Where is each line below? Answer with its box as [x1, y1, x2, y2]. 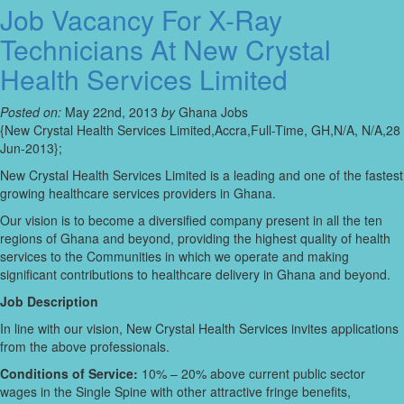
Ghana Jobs [175, 103, 248, 122]
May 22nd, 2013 [61, 103, 161, 122]
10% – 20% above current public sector [138, 364, 365, 383]
